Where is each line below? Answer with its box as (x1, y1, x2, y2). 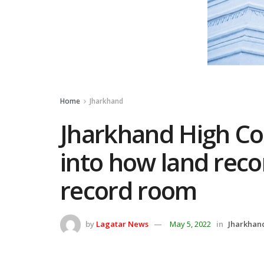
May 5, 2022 (170, 218, 211, 229)
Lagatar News (96, 218, 148, 229)
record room (60, 173, 208, 207)
